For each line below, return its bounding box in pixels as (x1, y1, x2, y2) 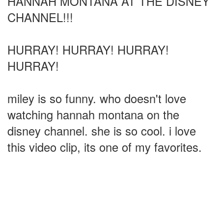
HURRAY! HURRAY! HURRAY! (7, 41, 169, 58)
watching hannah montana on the (7, 106, 179, 123)
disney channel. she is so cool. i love (7, 122, 196, 139)
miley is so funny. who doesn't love (7, 90, 186, 107)
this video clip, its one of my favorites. (7, 138, 202, 155)
